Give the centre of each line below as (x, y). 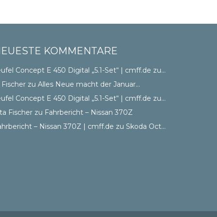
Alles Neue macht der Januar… (89, 84)
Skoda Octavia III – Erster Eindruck (143, 126)
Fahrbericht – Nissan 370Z (88, 112)
